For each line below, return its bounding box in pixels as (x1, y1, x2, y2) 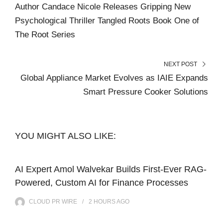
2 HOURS (89, 198, 115, 205)
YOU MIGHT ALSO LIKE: (15, 130, 116, 141)
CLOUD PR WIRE (29, 198, 77, 205)
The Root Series (15, 29, 75, 39)
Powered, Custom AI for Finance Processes (15, 177, 188, 188)
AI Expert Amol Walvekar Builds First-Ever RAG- (15, 164, 207, 174)
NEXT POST (164, 60, 198, 68)
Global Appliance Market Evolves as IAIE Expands (20, 73, 208, 83)
